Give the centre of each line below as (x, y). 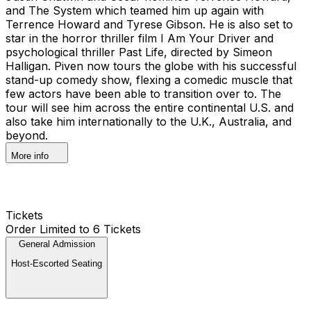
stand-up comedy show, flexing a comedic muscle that (149, 79)
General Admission (57, 244)
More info (30, 155)
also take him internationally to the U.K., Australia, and (149, 121)
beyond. (27, 135)
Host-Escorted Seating (57, 263)
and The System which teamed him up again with (135, 10)
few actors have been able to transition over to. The (143, 93)
